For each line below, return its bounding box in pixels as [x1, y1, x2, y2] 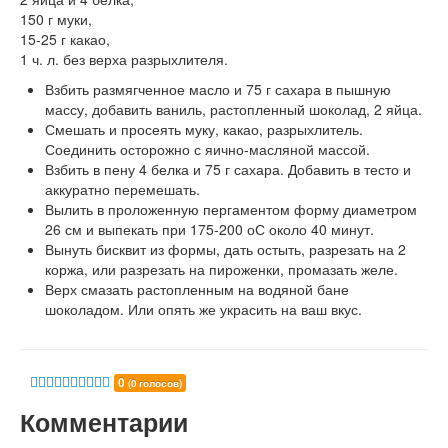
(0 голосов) [128, 376, 182, 390]
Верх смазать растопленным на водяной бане [45, 279, 349, 299]
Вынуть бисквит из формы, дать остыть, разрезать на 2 [45, 239, 406, 259]
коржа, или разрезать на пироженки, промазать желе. [45, 259, 398, 279]
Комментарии [20, 404, 188, 440]
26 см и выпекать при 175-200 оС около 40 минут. [45, 219, 374, 239]
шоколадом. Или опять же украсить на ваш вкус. [45, 299, 362, 319]
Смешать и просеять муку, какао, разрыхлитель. [45, 119, 363, 139]
